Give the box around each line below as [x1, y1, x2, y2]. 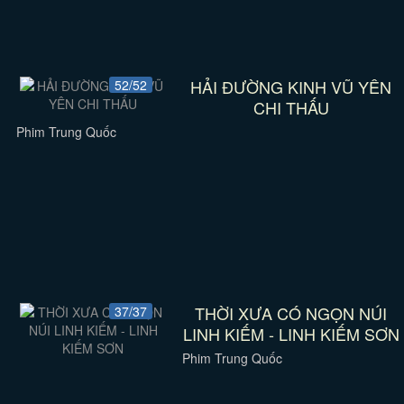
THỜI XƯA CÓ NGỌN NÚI [195, 301, 388, 325]
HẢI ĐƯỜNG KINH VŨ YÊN [190, 75, 392, 98]
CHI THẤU [252, 96, 329, 119]
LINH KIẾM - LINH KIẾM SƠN [182, 322, 399, 345]
